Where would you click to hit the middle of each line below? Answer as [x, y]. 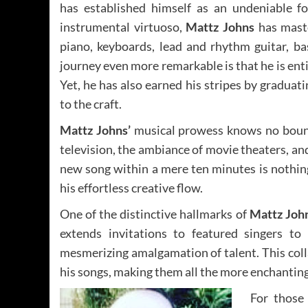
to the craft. [91, 103]
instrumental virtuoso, [123, 26]
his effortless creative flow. [131, 187]
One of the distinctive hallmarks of [155, 213]
